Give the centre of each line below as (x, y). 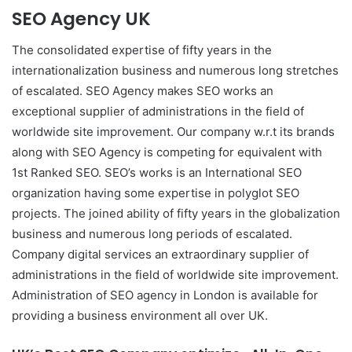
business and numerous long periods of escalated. (152, 234)
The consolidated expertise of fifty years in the (142, 50)
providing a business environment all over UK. (140, 315)
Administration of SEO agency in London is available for (165, 295)
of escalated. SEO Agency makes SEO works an (143, 91)
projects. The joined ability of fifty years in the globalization (176, 213)
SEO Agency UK (81, 18)
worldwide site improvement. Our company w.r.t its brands (173, 132)
